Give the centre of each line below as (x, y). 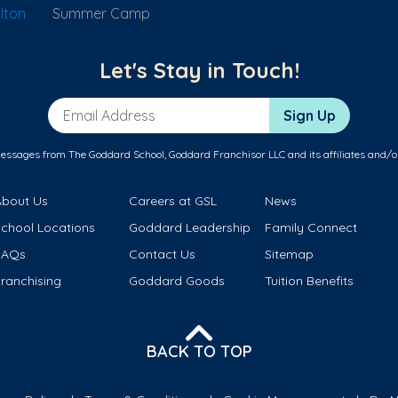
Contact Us (163, 255)
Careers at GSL (173, 201)
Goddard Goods (177, 281)
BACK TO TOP (199, 351)
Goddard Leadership (190, 228)
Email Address (95, 107)
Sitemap (289, 255)
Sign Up (310, 116)
